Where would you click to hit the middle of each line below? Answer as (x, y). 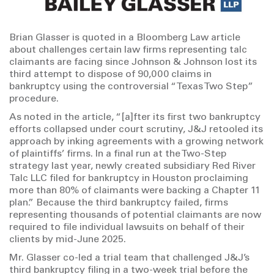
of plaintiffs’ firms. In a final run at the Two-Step (118, 154)
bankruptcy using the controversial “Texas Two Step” (131, 87)
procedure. (34, 99)
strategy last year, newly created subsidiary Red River (132, 166)
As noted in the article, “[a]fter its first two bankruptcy (135, 117)
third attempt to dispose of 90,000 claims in (110, 75)
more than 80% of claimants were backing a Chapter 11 (135, 191)
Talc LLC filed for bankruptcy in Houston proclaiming (129, 179)
